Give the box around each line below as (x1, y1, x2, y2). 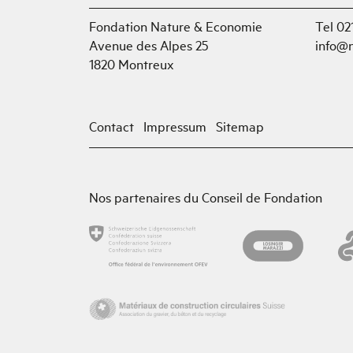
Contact (89, 116, 134, 135)
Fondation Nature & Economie (89, 16, 262, 35)
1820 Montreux (89, 54, 174, 72)
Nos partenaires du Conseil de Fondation (89, 187, 322, 206)
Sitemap (216, 116, 264, 135)
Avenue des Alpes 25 (89, 35, 208, 54)
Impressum (143, 116, 206, 135)
